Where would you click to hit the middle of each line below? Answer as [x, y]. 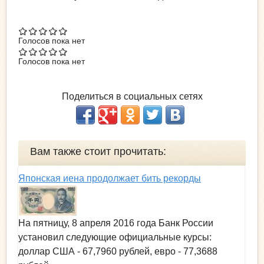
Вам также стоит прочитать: [98, 151]
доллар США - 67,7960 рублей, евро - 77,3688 [118, 251]
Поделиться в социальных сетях [132, 96]
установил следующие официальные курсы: [115, 237]
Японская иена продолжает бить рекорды [110, 178]
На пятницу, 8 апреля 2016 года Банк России [116, 223]
